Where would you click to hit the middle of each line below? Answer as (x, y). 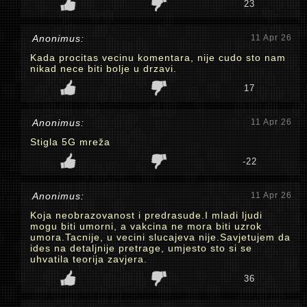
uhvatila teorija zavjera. (89, 259)
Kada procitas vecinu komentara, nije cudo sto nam (158, 58)
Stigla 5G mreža (70, 142)
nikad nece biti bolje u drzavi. (103, 69)
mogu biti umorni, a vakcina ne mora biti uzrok (146, 226)
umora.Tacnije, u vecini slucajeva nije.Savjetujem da (160, 237)
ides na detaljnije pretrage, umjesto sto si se (141, 248)
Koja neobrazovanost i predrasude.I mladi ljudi (146, 215)
